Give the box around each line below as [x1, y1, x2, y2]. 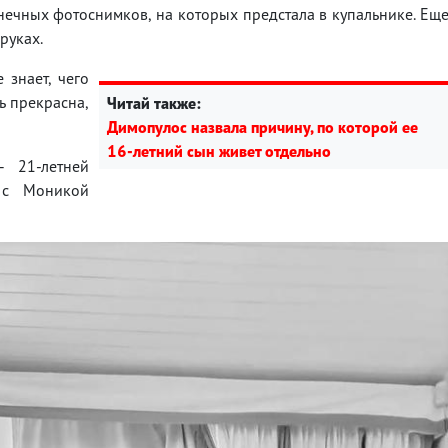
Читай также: [107, 92, 201, 113]
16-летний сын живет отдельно [107, 140, 331, 161]
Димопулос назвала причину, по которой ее [107, 116, 418, 137]
